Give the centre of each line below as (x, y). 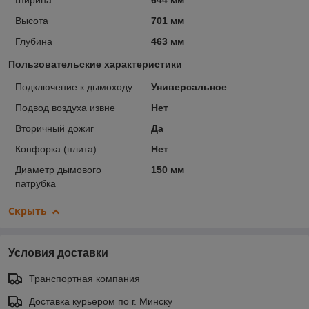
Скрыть (28, 211)
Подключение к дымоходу (74, 87)
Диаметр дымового (58, 170)
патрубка (36, 184)
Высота (32, 21)
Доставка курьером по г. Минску (101, 302)
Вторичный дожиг (54, 129)
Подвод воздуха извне (65, 108)
